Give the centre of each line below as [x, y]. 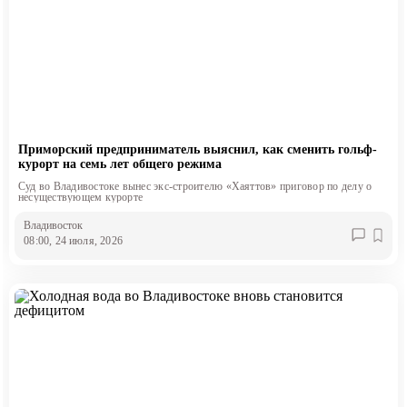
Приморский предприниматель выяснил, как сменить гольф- [197, 149]
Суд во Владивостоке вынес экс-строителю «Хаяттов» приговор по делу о [195, 186]
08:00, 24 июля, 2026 [73, 241]
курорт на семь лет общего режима [119, 164]
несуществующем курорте [80, 197]
